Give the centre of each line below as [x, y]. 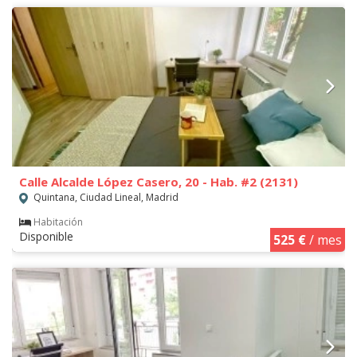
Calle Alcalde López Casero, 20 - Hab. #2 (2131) [159, 182]
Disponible [46, 237]
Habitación [58, 222]
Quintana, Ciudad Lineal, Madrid [105, 198]
